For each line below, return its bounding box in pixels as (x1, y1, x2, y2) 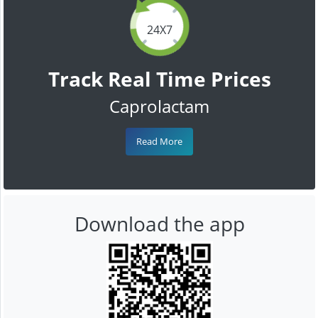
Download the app (74, 209, 245, 237)
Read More (136, 134, 182, 148)
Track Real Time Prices (48, 65, 271, 92)
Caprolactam (109, 94, 209, 118)
